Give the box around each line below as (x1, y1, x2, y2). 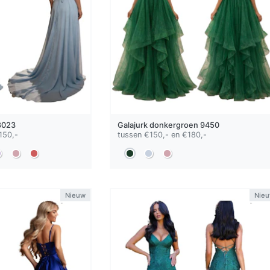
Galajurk (117, 121, 149, 130)
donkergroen (149, 121, 198, 130)
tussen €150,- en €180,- (117, 130, 207, 140)
